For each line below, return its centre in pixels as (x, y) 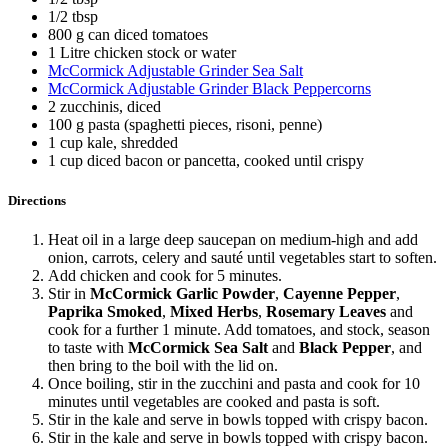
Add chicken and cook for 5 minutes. (165, 275)
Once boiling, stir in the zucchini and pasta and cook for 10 (234, 383)
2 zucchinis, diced (104, 107)
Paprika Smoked (105, 311)
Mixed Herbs (214, 311)
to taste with (88, 347)
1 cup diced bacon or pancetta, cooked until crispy (206, 161)
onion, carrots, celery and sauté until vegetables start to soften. (242, 257)
